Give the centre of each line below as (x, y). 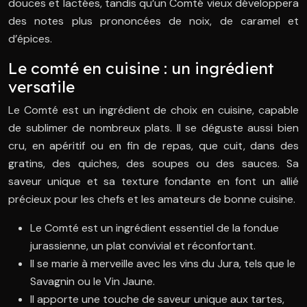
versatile (41, 87)
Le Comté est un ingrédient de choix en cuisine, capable (153, 110)
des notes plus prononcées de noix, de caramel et (153, 21)
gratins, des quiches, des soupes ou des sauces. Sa (153, 164)
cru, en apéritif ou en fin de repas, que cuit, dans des (153, 146)
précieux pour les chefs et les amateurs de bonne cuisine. (152, 199)
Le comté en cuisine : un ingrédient (141, 69)
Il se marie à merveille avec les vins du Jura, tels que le (163, 264)
